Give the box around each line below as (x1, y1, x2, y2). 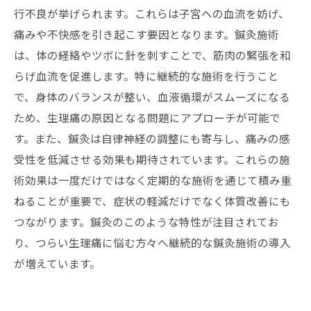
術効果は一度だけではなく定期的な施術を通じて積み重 (14, 172, 292, 187)
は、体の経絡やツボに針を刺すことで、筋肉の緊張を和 (14, 47, 291, 62)
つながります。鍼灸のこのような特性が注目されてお (14, 214, 279, 229)
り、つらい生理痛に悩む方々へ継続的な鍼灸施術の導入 (14, 235, 291, 250)
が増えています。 (14, 255, 101, 271)
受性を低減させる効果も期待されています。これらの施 (14, 151, 290, 167)
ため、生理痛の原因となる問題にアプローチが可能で (14, 110, 280, 125)
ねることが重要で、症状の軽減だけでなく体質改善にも (14, 193, 291, 208)
